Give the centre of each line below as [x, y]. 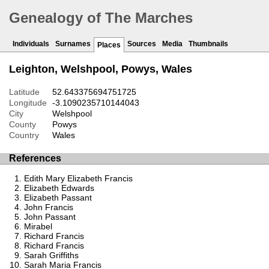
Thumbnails [208, 44]
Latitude [24, 92]
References [35, 159]
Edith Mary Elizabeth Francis [78, 178]
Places [109, 45]
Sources [142, 44]
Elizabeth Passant [58, 197]
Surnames [73, 44]
